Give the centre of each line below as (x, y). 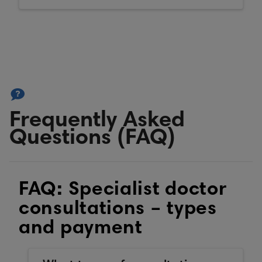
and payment (81, 229)
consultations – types (118, 210)
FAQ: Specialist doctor (123, 190)
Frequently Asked (97, 121)
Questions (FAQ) (92, 139)
